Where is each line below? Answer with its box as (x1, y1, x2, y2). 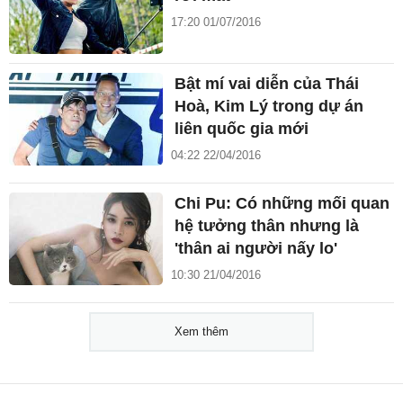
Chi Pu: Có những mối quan (175, 194, 390, 213)
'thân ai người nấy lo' (175, 239, 338, 258)
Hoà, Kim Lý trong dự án (175, 97, 364, 116)
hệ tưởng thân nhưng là (175, 217, 360, 236)
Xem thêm (175, 325, 228, 339)
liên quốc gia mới (175, 120, 309, 139)
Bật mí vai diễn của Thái (175, 75, 360, 94)
